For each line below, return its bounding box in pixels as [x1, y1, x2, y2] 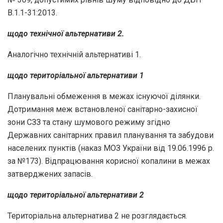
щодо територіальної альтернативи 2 [7, 190, 144, 200]
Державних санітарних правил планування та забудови [7, 130, 214, 140]
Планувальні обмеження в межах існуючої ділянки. [7, 91, 201, 101]
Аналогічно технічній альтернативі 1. [7, 49, 141, 59]
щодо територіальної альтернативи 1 [7, 70, 144, 80]
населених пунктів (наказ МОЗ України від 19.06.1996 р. [7, 143, 214, 153]
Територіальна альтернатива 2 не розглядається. [7, 211, 187, 221]
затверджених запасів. [7, 169, 93, 179]
